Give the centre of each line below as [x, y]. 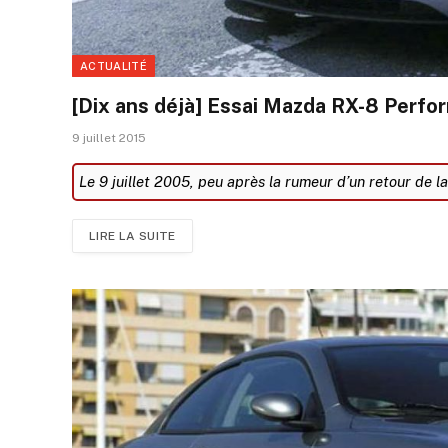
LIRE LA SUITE [132, 235]
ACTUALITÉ [113, 65]
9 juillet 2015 [109, 137]
